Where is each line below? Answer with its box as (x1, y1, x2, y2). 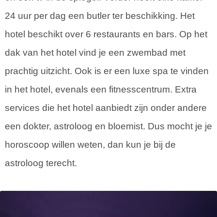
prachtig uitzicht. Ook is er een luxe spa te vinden (5, 65, 209, 76)
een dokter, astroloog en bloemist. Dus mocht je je (5, 121, 212, 131)
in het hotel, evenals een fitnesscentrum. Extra (5, 84, 197, 94)
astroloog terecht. (5, 157, 77, 168)
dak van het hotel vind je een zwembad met (5, 47, 186, 58)
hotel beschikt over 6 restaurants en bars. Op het (5, 29, 207, 39)
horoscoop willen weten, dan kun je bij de (5, 139, 176, 150)
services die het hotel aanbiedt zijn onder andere (5, 102, 207, 113)
